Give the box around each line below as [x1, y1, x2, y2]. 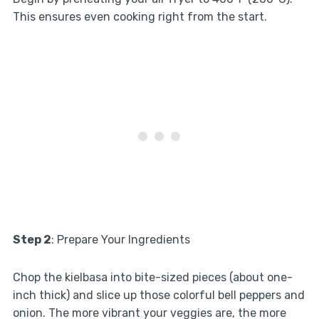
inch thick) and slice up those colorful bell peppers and [12, 288, 305, 302]
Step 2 [12, 232, 51, 246]
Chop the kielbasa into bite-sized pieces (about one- [12, 270, 293, 284]
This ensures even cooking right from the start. [12, 9, 267, 23]
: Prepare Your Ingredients [51, 232, 190, 246]
